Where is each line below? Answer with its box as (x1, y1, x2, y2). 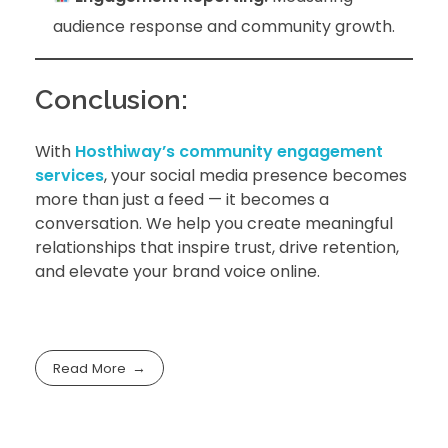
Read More (53, 358, 127, 378)
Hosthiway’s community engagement (75, 139, 383, 163)
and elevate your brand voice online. (35, 259, 320, 283)
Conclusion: (35, 83, 188, 115)
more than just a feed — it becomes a (35, 187, 329, 211)
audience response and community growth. (52, 14, 395, 38)
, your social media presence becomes (104, 163, 407, 187)
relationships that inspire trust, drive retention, (35, 235, 399, 259)
